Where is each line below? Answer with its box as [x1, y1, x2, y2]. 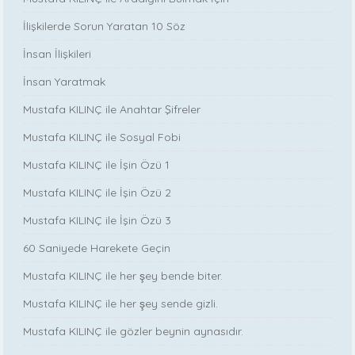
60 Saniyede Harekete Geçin [23, 241, 171, 256]
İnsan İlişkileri [23, 47, 92, 62]
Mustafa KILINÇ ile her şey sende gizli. [23, 296, 219, 311]
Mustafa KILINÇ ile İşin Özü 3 [23, 213, 172, 228]
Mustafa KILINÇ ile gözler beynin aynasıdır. [23, 324, 244, 339]
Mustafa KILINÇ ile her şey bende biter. [23, 269, 223, 284]
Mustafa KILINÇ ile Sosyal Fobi [23, 130, 181, 145]
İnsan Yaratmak [23, 74, 106, 90]
